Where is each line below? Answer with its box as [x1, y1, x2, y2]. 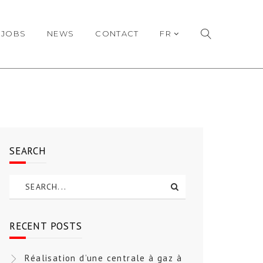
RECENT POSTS [9, 220, 82, 232]
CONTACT [95, 28, 139, 38]
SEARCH [9, 144, 46, 157]
